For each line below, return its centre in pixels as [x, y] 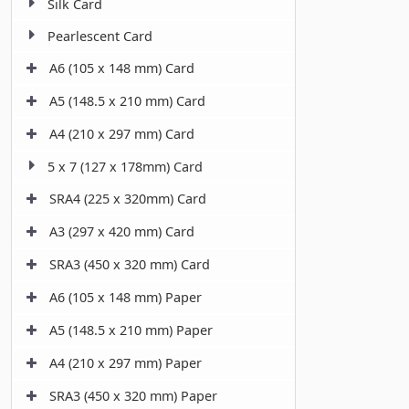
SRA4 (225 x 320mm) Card [128, 199]
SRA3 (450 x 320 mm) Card [130, 265]
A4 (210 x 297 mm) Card [122, 134]
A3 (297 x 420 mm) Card [122, 232]
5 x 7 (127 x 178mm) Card [125, 167]
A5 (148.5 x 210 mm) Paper [131, 330]
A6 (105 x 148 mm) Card [122, 68]
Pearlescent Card [100, 37]
